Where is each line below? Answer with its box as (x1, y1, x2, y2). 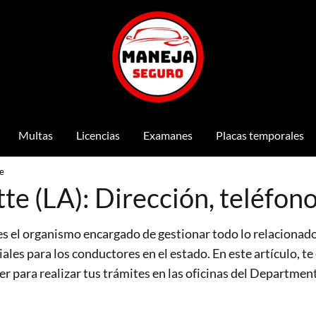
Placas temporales (215, 128, 304, 142)
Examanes (142, 128, 193, 142)
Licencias (75, 128, 120, 142)
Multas (18, 128, 53, 142)
